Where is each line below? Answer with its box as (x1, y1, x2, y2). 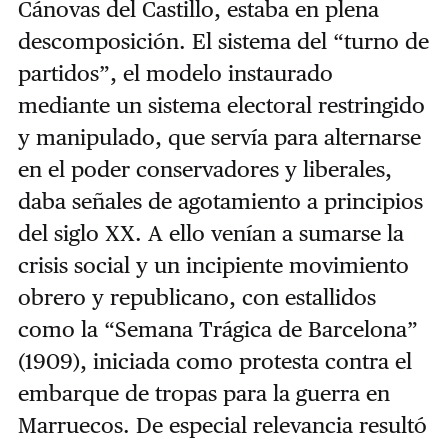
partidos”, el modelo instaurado (17, 59, 333, 86)
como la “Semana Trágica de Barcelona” (17, 315, 418, 342)
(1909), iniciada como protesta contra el (17, 347, 412, 374)
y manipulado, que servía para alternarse (17, 123, 421, 150)
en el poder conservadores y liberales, (17, 155, 392, 182)
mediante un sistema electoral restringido (17, 91, 425, 118)
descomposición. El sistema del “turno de (17, 27, 429, 54)
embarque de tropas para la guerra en (17, 379, 390, 406)
